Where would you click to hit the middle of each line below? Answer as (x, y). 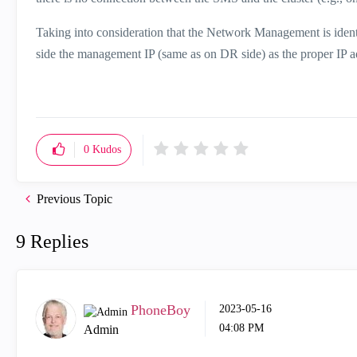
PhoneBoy (161, 310)
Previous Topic (75, 199)
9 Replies (52, 241)
